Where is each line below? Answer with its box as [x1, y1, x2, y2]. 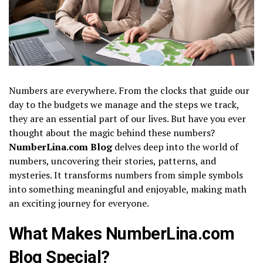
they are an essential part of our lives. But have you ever [9, 112, 246, 125]
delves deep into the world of [112, 140, 238, 153]
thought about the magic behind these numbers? [9, 126, 215, 139]
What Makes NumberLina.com [9, 223, 235, 244]
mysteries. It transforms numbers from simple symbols [9, 168, 243, 181]
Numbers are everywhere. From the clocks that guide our [9, 83, 249, 97]
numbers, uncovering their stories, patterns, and [9, 154, 216, 167]
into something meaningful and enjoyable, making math [9, 182, 247, 195]
